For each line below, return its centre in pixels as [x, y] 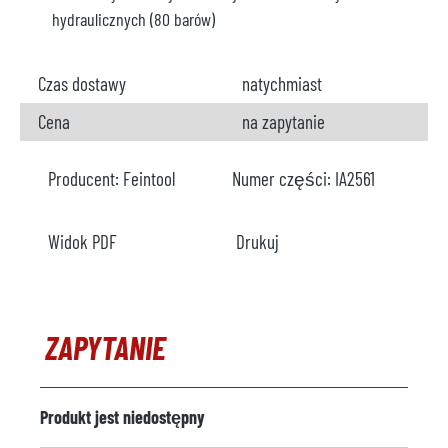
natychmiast [282, 83]
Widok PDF [82, 241]
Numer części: [283, 178]
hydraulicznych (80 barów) [133, 19]
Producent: [85, 178]
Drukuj [257, 241]
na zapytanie [283, 121]
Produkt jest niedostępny [122, 417]
